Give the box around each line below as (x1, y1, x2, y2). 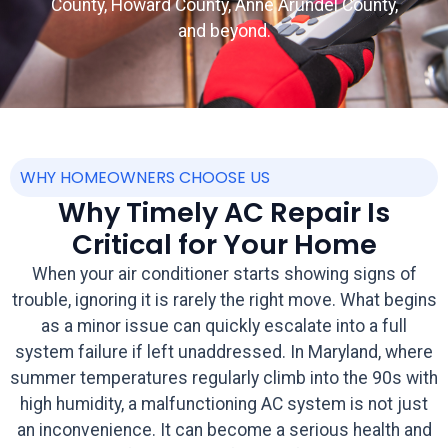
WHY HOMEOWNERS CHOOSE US (20, 166, 270, 190)
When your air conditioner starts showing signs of (31, 264, 417, 285)
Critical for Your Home (71, 225, 377, 265)
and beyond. (177, 20, 271, 41)
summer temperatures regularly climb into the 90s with (10, 368, 438, 389)
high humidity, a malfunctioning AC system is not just (20, 394, 428, 415)
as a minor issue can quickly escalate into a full (41, 316, 407, 337)
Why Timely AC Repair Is (58, 193, 390, 233)
